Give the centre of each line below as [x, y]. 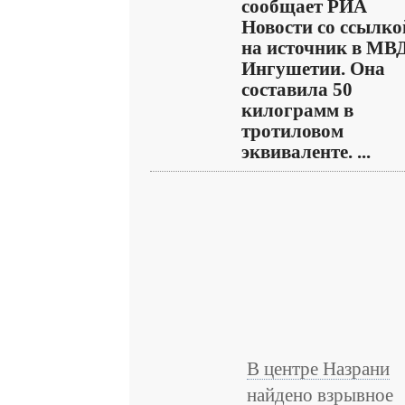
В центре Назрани [318, 369]
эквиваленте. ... [306, 152]
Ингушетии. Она [313, 69]
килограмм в [297, 110]
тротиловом [292, 131]
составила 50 [297, 89]
